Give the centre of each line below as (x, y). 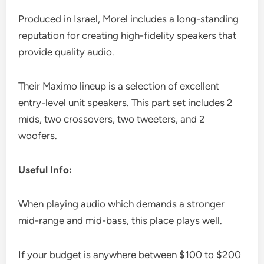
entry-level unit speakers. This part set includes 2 (126, 102)
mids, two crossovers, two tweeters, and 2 (112, 119)
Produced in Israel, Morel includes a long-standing (129, 19)
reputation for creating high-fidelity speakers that (128, 35)
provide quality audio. (67, 52)
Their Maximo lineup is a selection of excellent (119, 86)
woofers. (38, 135)
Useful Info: (45, 169)
